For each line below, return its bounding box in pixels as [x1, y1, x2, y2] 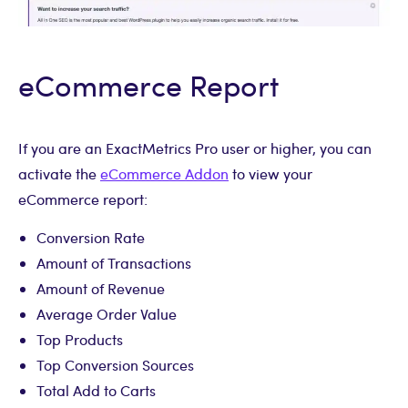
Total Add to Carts [36, 380, 156, 400]
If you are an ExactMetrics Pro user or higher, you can [18, 138, 372, 158]
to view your [229, 163, 312, 183]
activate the [18, 163, 100, 183]
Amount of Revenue [36, 278, 165, 298]
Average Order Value [36, 303, 177, 323]
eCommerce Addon [100, 163, 229, 183]
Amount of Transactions [36, 252, 191, 272]
